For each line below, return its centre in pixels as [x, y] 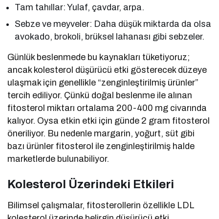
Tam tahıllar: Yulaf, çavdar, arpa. [80, 7]
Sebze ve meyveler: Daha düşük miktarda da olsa [113, 24]
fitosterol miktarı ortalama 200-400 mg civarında [107, 108]
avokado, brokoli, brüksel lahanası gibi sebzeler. [110, 36]
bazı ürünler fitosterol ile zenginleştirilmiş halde [101, 146]
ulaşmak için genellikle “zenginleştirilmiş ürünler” [103, 82]
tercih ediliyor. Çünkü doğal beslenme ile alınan [100, 95]
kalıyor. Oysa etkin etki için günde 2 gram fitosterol [109, 120]
